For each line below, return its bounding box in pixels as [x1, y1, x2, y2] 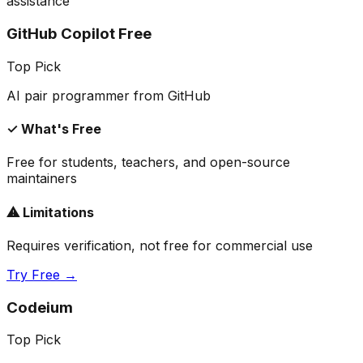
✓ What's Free [6, 121, 101, 138]
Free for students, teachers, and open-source [6, 154, 290, 171]
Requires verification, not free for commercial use [6, 237, 313, 254]
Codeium [6, 297, 73, 317]
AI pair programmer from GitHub [6, 87, 211, 104]
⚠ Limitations [6, 203, 94, 220]
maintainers [6, 170, 77, 187]
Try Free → [6, 266, 77, 283]
